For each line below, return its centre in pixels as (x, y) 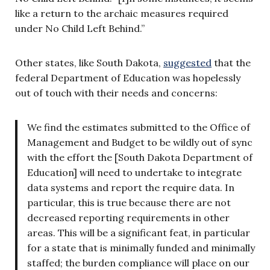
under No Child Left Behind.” (80, 28)
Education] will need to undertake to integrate (134, 172)
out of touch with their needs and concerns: (116, 93)
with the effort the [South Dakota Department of (140, 157)
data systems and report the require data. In (131, 187)
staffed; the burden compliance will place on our (138, 262)
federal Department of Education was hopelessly (128, 77)
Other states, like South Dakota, (89, 62)
